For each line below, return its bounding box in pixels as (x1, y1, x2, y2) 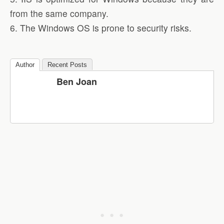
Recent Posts (47, 60, 87, 68)
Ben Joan (56, 74, 97, 88)
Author (15, 60, 34, 68)
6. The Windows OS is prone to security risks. (10, 21, 191, 34)
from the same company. (10, 7, 108, 20)
